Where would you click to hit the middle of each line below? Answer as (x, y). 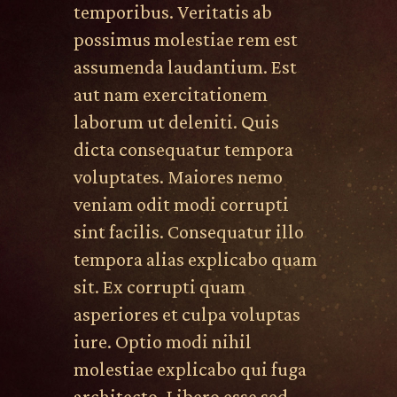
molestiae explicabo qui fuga (190, 369)
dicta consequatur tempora (183, 149)
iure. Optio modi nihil (162, 342)
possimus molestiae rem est (185, 39)
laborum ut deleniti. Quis (176, 122)
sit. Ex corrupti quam (159, 287)
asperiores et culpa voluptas (187, 314)
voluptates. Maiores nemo (178, 177)
